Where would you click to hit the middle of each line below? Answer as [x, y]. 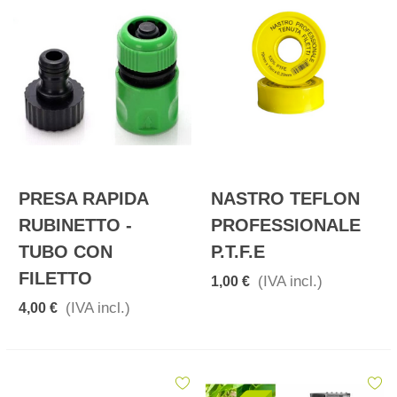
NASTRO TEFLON [285, 198]
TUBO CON [66, 251]
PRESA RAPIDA [83, 198]
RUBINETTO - [75, 225]
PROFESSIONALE [286, 225]
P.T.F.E [238, 251]
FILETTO [55, 278]
